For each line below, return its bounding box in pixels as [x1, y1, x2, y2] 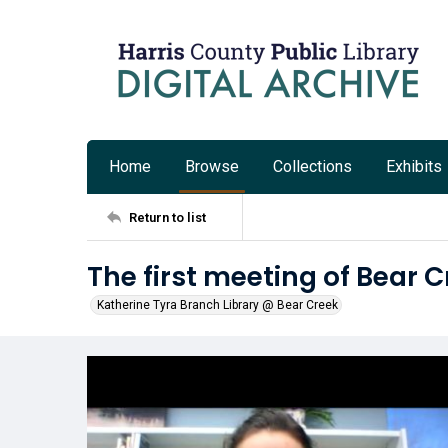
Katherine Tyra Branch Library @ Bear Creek [97, 298, 338, 312]
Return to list [129, 209, 206, 225]
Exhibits [386, 157, 442, 176]
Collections [273, 157, 352, 176]
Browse [185, 157, 239, 176]
